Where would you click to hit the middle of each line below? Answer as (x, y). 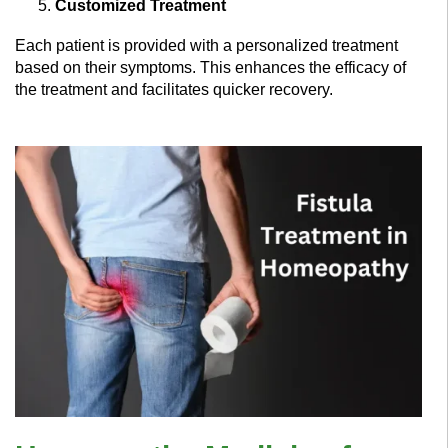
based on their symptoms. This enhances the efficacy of (210, 68)
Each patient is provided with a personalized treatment (206, 46)
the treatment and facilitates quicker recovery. (174, 90)
